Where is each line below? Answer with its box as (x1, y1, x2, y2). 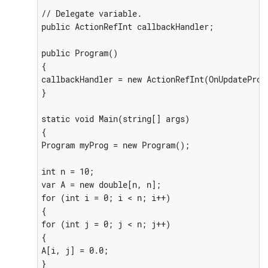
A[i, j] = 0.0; (41, 244, 108, 256)
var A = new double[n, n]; (41, 178, 161, 190)
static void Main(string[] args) (41, 112, 190, 124)
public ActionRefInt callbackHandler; (41, 20, 214, 32)
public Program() (41, 47, 118, 59)
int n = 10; (41, 165, 94, 177)
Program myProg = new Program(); (41, 139, 190, 151)
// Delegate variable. (41, 7, 142, 19)
